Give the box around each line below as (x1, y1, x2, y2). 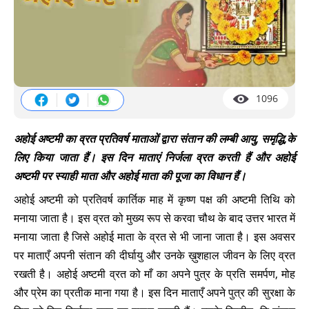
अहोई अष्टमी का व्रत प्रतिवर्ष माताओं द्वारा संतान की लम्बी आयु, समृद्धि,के (14, 131, 295, 146)
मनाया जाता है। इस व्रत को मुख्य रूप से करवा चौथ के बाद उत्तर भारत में (14, 210, 295, 226)
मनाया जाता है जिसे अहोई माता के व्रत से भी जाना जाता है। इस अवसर (14, 229, 295, 244)
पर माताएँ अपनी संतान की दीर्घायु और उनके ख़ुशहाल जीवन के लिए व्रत (14, 248, 295, 263)
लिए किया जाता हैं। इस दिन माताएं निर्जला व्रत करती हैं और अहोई (14, 150, 295, 165)
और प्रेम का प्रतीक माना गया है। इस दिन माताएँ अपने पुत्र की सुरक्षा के (14, 285, 295, 300)
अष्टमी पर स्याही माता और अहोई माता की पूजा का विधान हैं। (14, 168, 246, 183)
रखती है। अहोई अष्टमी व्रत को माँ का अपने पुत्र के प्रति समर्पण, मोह (14, 266, 295, 281)
